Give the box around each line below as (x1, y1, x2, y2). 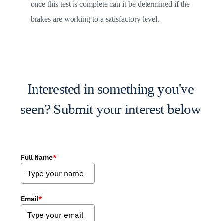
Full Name (21, 153, 53, 162)
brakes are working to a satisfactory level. (30, 15, 161, 23)
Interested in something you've (27, 81, 194, 97)
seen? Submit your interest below (20, 101, 201, 117)
